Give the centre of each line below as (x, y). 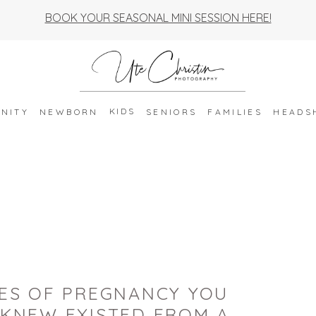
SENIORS (171, 111)
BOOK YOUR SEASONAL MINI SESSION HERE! (158, 18)
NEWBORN (69, 111)
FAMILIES (235, 111)
